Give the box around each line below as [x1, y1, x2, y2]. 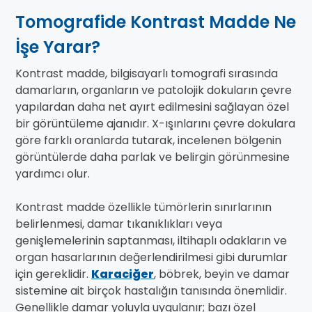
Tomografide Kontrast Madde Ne [15, 10, 296, 34]
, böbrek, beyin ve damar [154, 266, 290, 283]
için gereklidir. [15, 266, 91, 283]
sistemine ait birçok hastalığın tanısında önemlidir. [15, 283, 287, 299]
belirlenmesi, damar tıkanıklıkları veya [15, 216, 222, 233]
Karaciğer [91, 266, 154, 283]
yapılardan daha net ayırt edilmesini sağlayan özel [15, 99, 289, 116]
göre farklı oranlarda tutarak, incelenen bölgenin [15, 132, 281, 149]
